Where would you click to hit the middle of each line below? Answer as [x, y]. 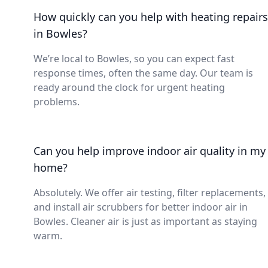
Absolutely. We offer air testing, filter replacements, [150, 193]
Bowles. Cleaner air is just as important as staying [145, 221]
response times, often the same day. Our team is [143, 73]
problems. [57, 102]
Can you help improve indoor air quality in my [150, 151]
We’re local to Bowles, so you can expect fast [134, 59]
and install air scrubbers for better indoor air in [141, 207]
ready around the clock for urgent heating [129, 87]
